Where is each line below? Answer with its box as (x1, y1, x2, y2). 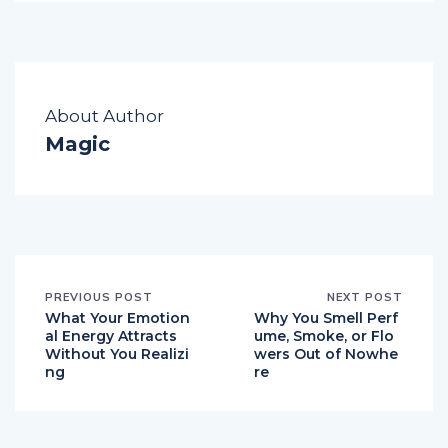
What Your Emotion (45, 308, 190, 327)
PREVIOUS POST (45, 289, 153, 304)
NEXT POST (327, 289, 403, 304)
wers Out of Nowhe (254, 344, 398, 363)
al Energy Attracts (45, 326, 177, 345)
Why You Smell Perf (254, 308, 398, 327)
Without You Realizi (45, 344, 189, 363)
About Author (45, 105, 164, 126)
